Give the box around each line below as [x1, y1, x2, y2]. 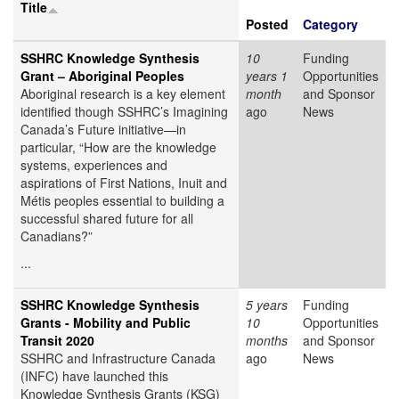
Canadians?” [20, 227, 93, 246]
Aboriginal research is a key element [20, 85, 225, 103]
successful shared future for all [20, 209, 193, 228]
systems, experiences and [20, 156, 167, 175]
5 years [246, 296, 288, 314]
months [246, 331, 288, 350]
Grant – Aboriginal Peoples [20, 67, 184, 85]
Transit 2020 [20, 331, 94, 350]
